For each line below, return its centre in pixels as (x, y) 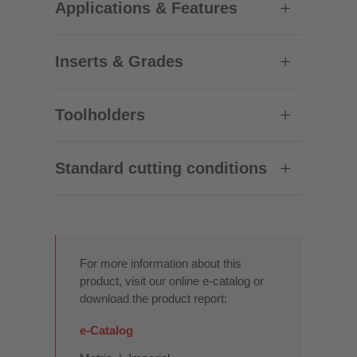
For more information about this (160, 263)
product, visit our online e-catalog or (171, 280)
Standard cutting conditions (161, 168)
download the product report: (153, 298)
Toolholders (100, 114)
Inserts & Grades (119, 61)
